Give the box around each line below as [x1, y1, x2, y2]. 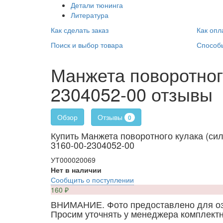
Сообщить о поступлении [51, 174, 134, 185]
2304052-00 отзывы [51, 81, 213, 107]
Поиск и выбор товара [51, 39, 123, 50]
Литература [71, 9, 109, 20]
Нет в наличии [51, 164, 102, 175]
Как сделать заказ [51, 24, 109, 35]
